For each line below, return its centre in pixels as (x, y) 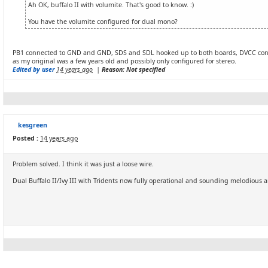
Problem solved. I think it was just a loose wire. (83, 164)
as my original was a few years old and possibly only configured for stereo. (124, 61)
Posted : (25, 138)
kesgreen (33, 125)
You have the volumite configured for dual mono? (103, 22)
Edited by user (33, 69)
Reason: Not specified (133, 69)
